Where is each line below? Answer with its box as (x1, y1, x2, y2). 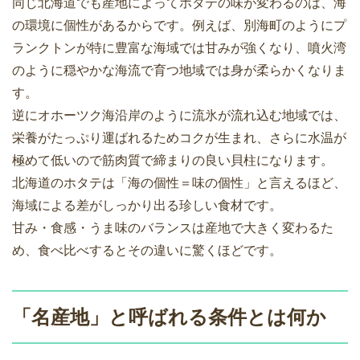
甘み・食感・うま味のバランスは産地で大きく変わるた (12, 221, 333, 235)
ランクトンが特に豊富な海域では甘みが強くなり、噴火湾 (12, 41, 346, 55)
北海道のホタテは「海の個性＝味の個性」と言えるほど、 (12, 176, 346, 190)
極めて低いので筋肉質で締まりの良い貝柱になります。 (12, 153, 333, 168)
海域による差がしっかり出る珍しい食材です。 (12, 198, 282, 213)
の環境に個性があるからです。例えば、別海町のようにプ (12, 18, 346, 33)
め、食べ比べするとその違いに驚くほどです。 (12, 243, 282, 258)
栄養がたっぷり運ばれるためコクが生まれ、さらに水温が (12, 131, 346, 145)
